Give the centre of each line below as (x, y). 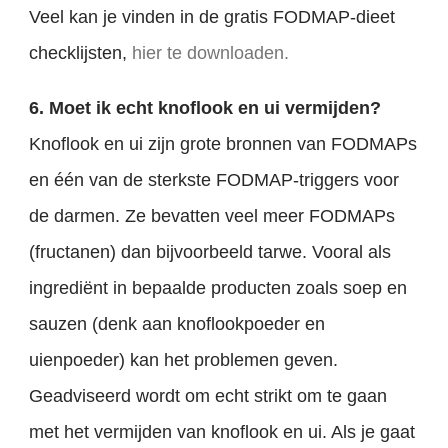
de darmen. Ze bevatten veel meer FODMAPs (212, 216)
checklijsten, (81, 53)
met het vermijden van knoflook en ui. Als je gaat (222, 432)
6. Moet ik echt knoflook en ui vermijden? (205, 108)
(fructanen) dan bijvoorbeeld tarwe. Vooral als (210, 252)
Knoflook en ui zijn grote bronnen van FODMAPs (223, 144)
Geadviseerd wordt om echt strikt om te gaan (208, 396)
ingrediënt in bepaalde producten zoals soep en (218, 288)
